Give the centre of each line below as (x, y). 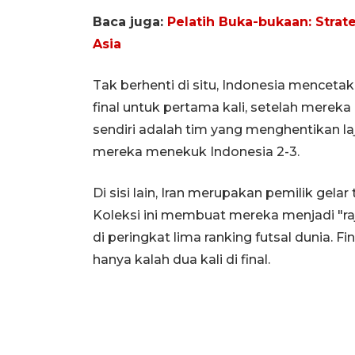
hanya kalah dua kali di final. (181, 259)
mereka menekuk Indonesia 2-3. (196, 151)
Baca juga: (130, 21)
